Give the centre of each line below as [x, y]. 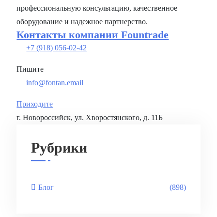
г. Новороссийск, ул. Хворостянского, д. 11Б [90, 118]
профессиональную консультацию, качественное [97, 8]
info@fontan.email [55, 83]
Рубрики [59, 148]
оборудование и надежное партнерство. [82, 22]
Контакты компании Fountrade [93, 35]
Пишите [30, 69]
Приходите [35, 104]
